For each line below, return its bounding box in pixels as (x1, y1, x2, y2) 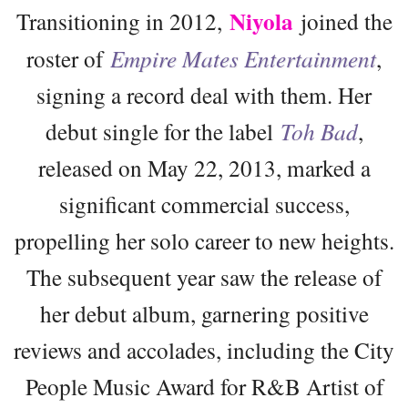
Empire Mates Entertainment (110, 42, 376, 74)
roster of (26, 42, 110, 74)
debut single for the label (45, 115, 280, 147)
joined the (292, 5, 393, 36)
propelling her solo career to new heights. (14, 224, 394, 256)
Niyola (229, 4, 293, 38)
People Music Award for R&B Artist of (25, 370, 383, 402)
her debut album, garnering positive (39, 297, 369, 329)
